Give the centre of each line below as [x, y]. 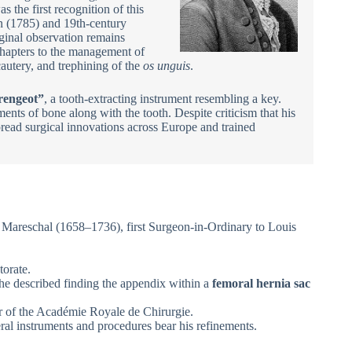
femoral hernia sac [261, 283]
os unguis [167, 66]
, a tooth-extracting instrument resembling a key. [163, 99]
